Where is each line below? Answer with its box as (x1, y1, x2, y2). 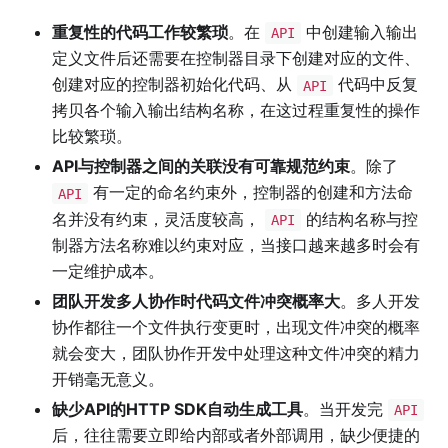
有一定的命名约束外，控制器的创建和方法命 (87, 182, 413, 203)
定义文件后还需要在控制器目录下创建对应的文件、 (52, 48, 420, 69)
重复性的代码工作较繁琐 (52, 22, 228, 43)
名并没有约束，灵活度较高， (52, 208, 265, 229)
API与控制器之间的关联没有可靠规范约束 (52, 156, 350, 177)
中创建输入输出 (300, 22, 418, 43)
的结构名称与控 (300, 208, 418, 229)
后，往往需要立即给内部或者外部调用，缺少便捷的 (52, 424, 420, 445)
